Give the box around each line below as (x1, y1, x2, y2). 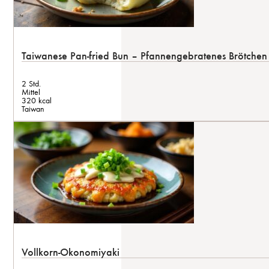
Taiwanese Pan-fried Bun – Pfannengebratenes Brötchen (22, 48, 267, 63)
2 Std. (22, 77, 41, 89)
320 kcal (22, 94, 52, 106)
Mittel (22, 86, 40, 97)
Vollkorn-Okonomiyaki (22, 244, 119, 259)
